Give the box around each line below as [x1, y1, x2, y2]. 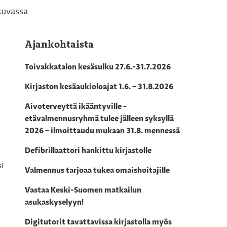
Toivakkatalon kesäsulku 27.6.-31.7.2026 [25, 63, 171, 72]
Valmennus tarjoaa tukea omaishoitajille [25, 167, 170, 175]
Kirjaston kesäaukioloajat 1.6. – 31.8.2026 [25, 83, 174, 92]
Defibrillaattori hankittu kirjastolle [25, 147, 152, 156]
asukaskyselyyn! [25, 199, 84, 207]
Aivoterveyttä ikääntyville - [25, 103, 127, 111]
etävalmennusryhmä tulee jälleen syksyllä [25, 115, 174, 124]
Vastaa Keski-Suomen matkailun [25, 186, 142, 195]
